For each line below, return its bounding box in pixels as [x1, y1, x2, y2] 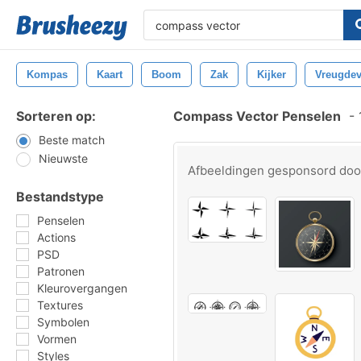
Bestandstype [16, 189, 104, 205]
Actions [37, 230, 76, 244]
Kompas [27, 68, 68, 81]
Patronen [37, 264, 85, 278]
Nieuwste [39, 151, 88, 165]
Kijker [257, 68, 286, 81]
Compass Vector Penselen [173, 108, 341, 124]
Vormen [37, 332, 77, 346]
